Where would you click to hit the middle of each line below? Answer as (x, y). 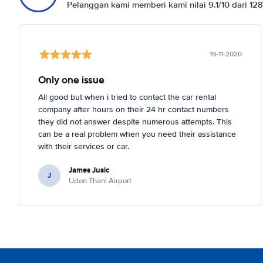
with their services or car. (84, 146)
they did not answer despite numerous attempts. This (135, 122)
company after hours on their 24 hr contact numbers (134, 109)
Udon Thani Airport (100, 181)
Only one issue (71, 80)
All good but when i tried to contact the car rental (127, 97)
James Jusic (89, 170)
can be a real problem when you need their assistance (137, 134)
